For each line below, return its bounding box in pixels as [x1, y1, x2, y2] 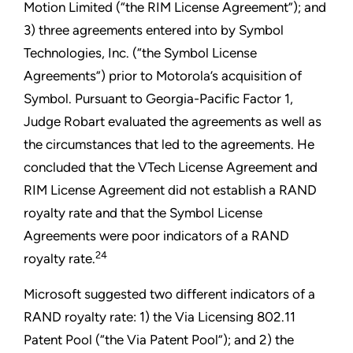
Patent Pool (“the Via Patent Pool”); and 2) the [24, 332, 294, 348]
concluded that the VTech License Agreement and [24, 159, 318, 176]
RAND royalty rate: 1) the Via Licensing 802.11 [24, 309, 295, 325]
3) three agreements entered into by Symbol [24, 22, 284, 39]
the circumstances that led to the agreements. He [24, 136, 314, 153]
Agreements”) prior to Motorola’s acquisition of [24, 68, 302, 84]
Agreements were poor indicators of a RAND [24, 228, 289, 244]
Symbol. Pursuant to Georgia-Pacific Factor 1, [24, 91, 293, 107]
